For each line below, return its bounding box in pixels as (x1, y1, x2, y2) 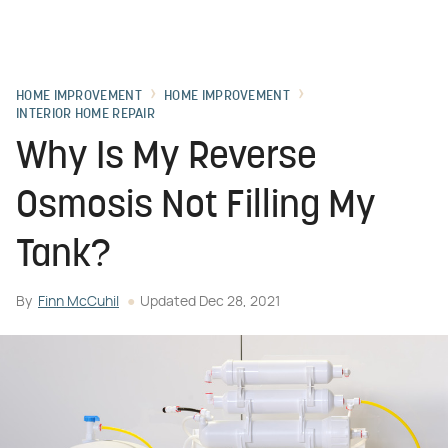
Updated (140, 295, 199, 309)
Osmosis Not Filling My (16, 188, 376, 227)
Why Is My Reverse (16, 139, 317, 178)
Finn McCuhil (38, 295, 119, 309)
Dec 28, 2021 (199, 295, 280, 309)
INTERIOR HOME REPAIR (16, 107, 155, 122)
